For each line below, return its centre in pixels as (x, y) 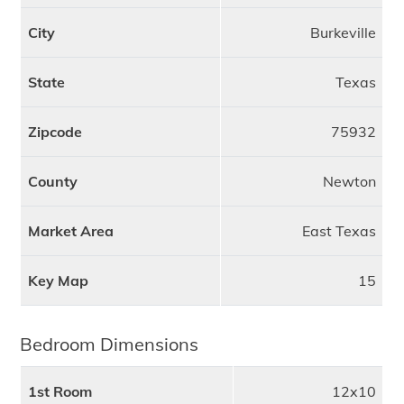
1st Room (60, 391)
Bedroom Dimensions (110, 344)
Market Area (70, 231)
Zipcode (55, 132)
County (52, 181)
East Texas (339, 231)
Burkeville (343, 32)
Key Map (58, 280)
